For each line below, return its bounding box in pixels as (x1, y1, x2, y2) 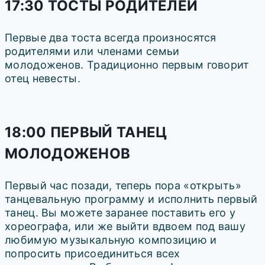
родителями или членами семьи (5, 45, 180, 58)
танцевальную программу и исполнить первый (5, 193, 258, 206)
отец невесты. (5, 72, 80, 85)
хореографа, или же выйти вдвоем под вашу (5, 220, 245, 233)
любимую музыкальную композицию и (5, 234, 217, 247)
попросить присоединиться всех (5, 247, 180, 260)
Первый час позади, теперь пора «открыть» (5, 179, 241, 192)
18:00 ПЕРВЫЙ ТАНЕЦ (5, 124, 167, 141)
